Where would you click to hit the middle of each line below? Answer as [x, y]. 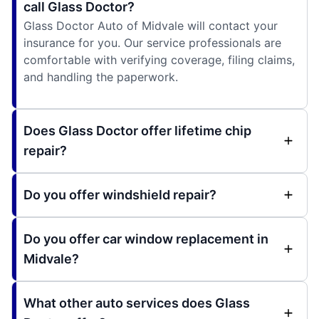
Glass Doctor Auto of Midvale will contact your [151, 25]
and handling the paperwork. [101, 77]
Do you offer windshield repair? [120, 194]
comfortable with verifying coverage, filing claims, [159, 59]
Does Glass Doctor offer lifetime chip [137, 130]
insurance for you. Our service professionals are [152, 42]
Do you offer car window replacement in [146, 239]
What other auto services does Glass [137, 303]
